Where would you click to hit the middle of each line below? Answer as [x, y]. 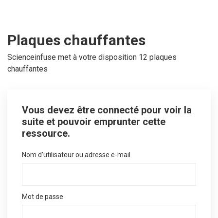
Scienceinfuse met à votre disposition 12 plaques [92, 57]
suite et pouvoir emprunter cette [94, 121]
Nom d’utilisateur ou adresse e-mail [76, 154]
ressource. [46, 133]
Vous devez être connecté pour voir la [107, 110]
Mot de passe [43, 196]
